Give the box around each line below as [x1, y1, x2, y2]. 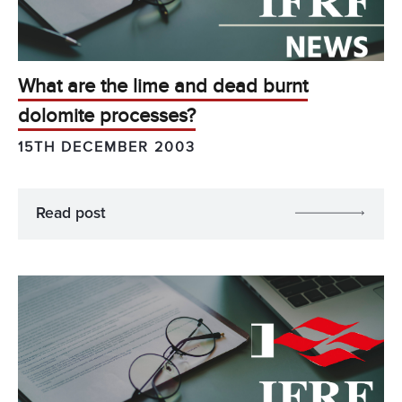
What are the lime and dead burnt [18, 74, 308, 100]
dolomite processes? [18, 104, 196, 129]
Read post [36, 205, 106, 222]
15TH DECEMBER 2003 [18, 137, 196, 156]
